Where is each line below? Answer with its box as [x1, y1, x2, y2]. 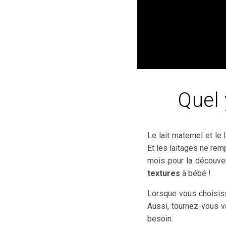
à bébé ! [180, 168, 211, 178]
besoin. [147, 214, 173, 223]
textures [147, 168, 180, 178]
